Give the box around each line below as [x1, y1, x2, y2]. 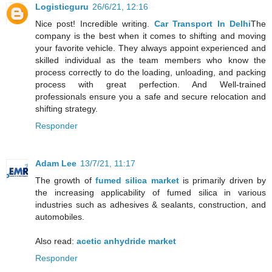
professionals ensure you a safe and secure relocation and [35, 91, 266, 101]
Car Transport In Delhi [154, 18, 251, 29]
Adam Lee [35, 158, 76, 168]
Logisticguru [35, 1, 89, 12]
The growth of [35, 175, 95, 185]
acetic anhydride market [76, 236, 176, 246]
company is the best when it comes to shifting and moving [35, 30, 266, 41]
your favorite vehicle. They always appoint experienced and [35, 42, 266, 53]
